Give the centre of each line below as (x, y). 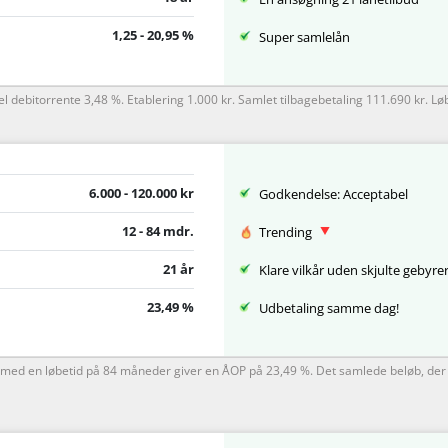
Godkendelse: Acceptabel (333, 194)
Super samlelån (304, 36)
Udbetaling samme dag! (329, 308)
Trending (287, 232)
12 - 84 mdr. (158, 230)
